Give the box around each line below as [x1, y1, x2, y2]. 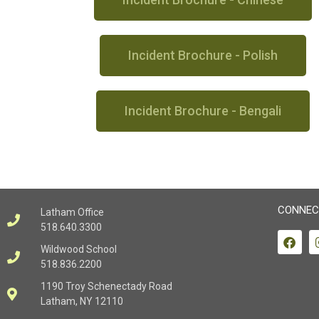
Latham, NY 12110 [40, 296, 123, 307]
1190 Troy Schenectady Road [40, 281, 172, 292]
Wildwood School [40, 244, 117, 255]
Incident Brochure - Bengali [125, 103, 281, 118]
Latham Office [40, 206, 104, 218]
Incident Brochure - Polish [128, 48, 278, 63]
